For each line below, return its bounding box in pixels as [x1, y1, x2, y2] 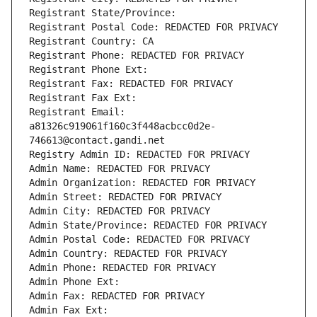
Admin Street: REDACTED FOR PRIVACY [29, 191, 221, 203]
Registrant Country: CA [29, 35, 154, 47]
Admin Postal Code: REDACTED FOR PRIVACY [29, 234, 250, 246]
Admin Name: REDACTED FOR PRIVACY [29, 163, 210, 175]
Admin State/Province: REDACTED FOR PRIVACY [29, 219, 267, 231]
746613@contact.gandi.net [29, 134, 165, 146]
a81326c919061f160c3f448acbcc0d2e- [29, 120, 216, 132]
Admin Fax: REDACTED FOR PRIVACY [29, 290, 204, 302]
